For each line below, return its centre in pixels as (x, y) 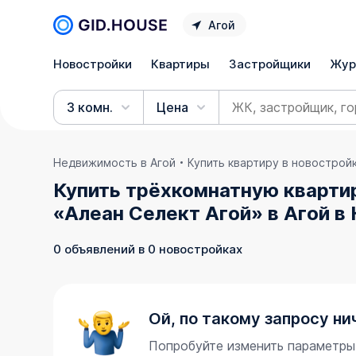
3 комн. (90, 107)
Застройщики (270, 64)
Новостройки (93, 64)
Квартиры (181, 64)
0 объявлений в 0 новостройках (148, 249)
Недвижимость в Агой (115, 163)
